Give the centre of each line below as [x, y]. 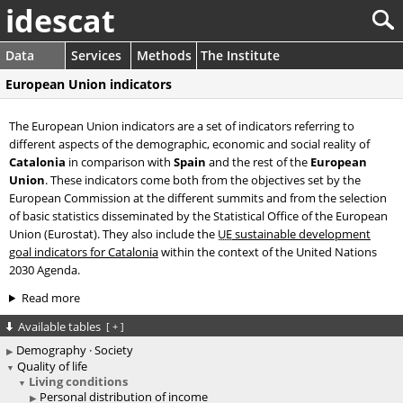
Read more [50, 298]
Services [96, 55]
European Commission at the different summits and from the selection [198, 198]
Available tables [61, 327]
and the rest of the [258, 162]
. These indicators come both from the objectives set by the [203, 180]
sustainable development [301, 234]
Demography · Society [75, 350]
